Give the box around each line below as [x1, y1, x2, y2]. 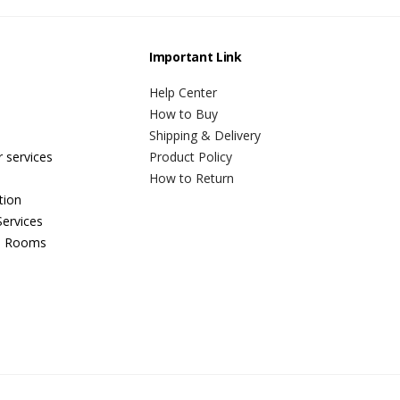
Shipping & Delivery [149, 127, 261, 145]
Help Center [149, 84, 217, 102]
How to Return [149, 170, 234, 187]
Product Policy [149, 148, 232, 166]
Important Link [149, 48, 242, 66]
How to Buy [149, 105, 218, 123]
